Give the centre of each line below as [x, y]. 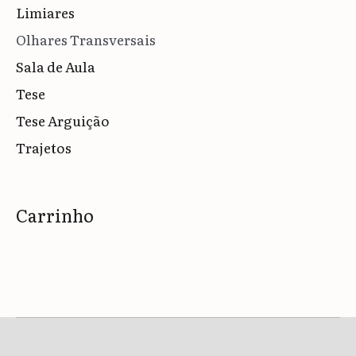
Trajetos [44, 147]
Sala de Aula [56, 66]
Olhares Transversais [86, 39]
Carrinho [55, 215]
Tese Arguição [63, 120]
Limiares [45, 12]
